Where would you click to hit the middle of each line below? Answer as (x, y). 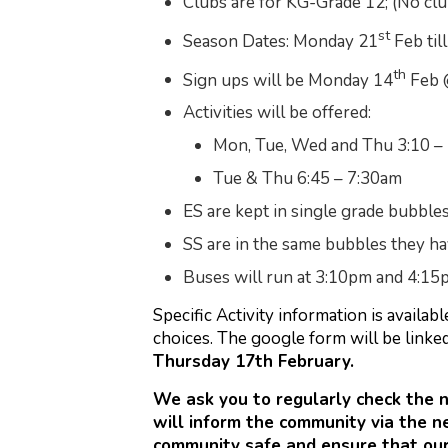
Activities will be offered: (276, 113)
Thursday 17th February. (253, 362)
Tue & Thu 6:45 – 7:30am (307, 179)
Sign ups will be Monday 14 (287, 80)
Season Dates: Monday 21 (280, 41)
